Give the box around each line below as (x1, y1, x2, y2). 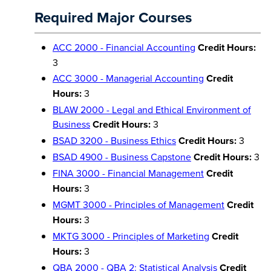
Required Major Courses (34, 7, 192, 28)
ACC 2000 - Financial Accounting (53, 41, 195, 54)
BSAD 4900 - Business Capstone (53, 150, 191, 163)
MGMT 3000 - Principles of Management (53, 198, 224, 211)
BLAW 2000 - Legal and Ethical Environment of (53, 103, 251, 116)
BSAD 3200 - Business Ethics (53, 134, 176, 147)
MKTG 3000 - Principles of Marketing (53, 229, 209, 243)
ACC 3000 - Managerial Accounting (53, 71, 204, 85)
